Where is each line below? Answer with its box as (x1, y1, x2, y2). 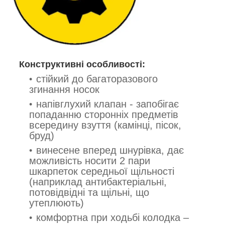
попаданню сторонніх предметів (29, 109, 178, 121)
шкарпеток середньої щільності (29, 166, 174, 177)
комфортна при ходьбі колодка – (36, 212, 189, 223)
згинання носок (29, 84, 99, 95)
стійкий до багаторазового (36, 73, 158, 85)
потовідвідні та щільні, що (29, 187, 149, 198)
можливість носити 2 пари (29, 155, 150, 167)
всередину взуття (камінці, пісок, (29, 120, 181, 131)
